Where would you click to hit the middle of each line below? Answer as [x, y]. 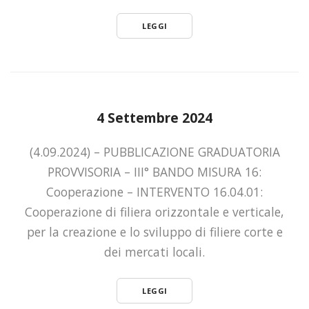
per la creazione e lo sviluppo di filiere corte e [154, 231]
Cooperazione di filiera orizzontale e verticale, [154, 211]
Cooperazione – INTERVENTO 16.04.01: [154, 191]
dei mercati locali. [154, 251]
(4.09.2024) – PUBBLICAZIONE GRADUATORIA [154, 151]
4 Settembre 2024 [154, 117]
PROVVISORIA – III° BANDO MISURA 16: [154, 171]
